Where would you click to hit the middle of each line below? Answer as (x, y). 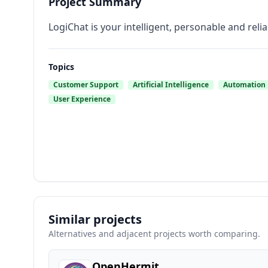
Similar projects (95, 219)
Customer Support (86, 85)
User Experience (82, 99)
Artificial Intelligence (171, 85)
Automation (244, 85)
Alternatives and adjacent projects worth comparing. (154, 234)
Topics (61, 67)
